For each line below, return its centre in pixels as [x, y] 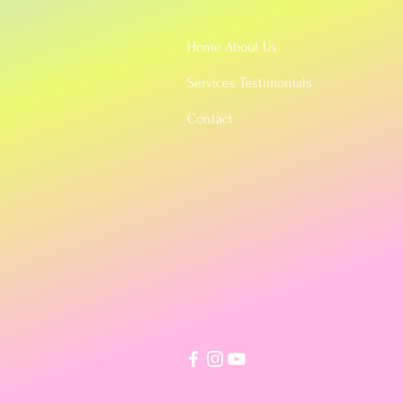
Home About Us [233, 47]
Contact [210, 119]
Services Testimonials [250, 83]
